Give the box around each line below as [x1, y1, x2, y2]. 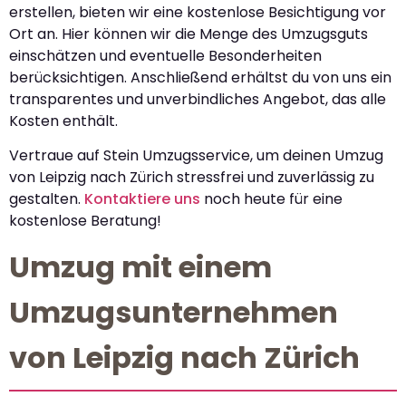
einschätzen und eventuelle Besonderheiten [9, 44, 322, 66]
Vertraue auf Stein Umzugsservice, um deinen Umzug [9, 144, 383, 166]
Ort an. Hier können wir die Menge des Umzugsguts [9, 23, 368, 44]
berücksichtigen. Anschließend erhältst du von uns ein [9, 66, 391, 88]
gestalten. [9, 188, 84, 209]
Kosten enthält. [9, 110, 118, 131]
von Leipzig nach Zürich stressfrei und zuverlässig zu [9, 166, 374, 188]
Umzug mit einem [9, 246, 272, 288]
